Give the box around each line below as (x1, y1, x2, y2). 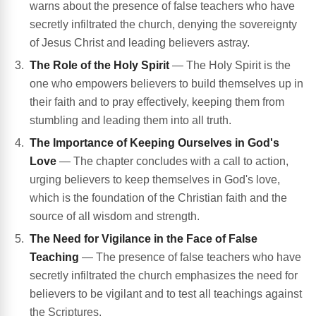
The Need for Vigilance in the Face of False (30, 233, 257, 245)
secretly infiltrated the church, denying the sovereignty (30, 18, 297, 31)
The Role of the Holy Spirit (30, 59, 169, 72)
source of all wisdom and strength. (30, 210, 200, 223)
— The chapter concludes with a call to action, (56, 155, 288, 168)
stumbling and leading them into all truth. (30, 114, 231, 127)
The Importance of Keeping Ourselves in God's (30, 137, 279, 150)
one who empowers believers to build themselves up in (30, 78, 303, 90)
